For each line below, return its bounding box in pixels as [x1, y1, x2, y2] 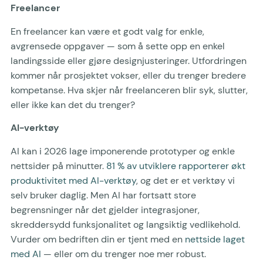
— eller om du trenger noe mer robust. [41, 247, 206, 260]
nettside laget [185, 232, 245, 245]
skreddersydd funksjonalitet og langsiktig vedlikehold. [11, 218, 240, 231]
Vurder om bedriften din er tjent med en [11, 232, 185, 245]
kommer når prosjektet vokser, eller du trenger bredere [11, 69, 246, 82]
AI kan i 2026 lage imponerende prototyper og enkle [11, 144, 235, 157]
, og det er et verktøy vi [136, 174, 235, 187]
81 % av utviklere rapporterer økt [106, 159, 245, 172]
